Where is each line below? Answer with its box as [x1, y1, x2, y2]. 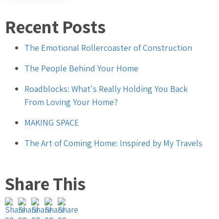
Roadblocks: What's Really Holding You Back [24, 83, 188, 94]
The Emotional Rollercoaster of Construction [24, 42, 192, 53]
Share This [5, 171, 86, 196]
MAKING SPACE [24, 116, 79, 128]
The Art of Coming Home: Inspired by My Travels [24, 137, 202, 149]
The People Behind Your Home [24, 62, 138, 74]
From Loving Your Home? [24, 96, 118, 108]
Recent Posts [5, 15, 106, 39]
